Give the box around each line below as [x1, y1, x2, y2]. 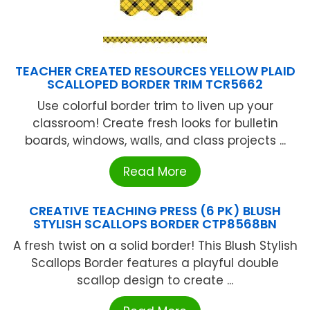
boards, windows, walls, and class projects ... [24, 132, 286, 149]
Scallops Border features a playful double [31, 255, 279, 272]
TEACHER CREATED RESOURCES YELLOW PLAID [15, 62, 295, 80]
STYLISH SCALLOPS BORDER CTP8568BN [33, 215, 277, 233]
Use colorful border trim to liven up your [37, 98, 273, 115]
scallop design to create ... [77, 272, 233, 289]
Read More [123, 163, 187, 181]
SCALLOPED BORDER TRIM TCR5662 [47, 75, 263, 93]
